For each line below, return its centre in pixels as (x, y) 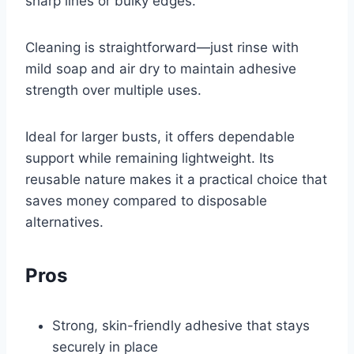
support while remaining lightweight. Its (150, 158)
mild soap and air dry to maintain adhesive (161, 68)
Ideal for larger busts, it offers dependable (160, 136)
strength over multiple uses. (113, 90)
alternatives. (64, 222)
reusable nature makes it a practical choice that (176, 179)
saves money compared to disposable (146, 200)
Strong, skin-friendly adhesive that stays (181, 325)
